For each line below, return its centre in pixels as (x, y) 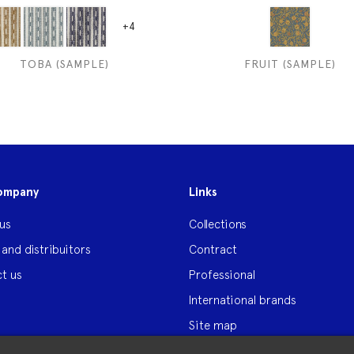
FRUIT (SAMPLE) (290, 64)
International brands (243, 300)
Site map (213, 325)
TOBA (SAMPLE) (64, 64)
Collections (218, 224)
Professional (222, 275)
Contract (213, 249)
